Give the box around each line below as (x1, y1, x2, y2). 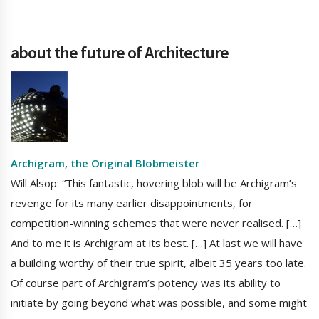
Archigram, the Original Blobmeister (11, 156, 199, 171)
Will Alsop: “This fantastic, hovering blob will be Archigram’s (11, 176, 297, 191)
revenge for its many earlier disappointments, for (11, 196, 253, 211)
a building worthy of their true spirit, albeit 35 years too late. (11, 256, 306, 271)
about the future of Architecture (11, 41, 229, 64)
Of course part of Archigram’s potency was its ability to (11, 276, 281, 291)
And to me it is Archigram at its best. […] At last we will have (11, 236, 303, 251)
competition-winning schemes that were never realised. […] (11, 216, 301, 231)
